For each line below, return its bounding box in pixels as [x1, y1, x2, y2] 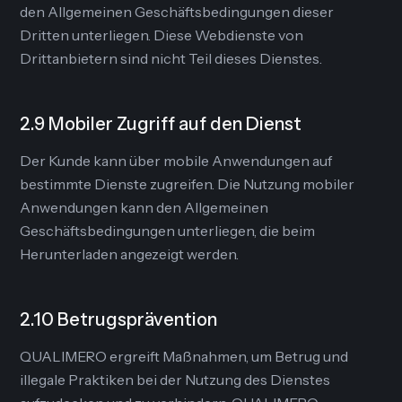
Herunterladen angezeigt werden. [20, 245, 240, 263]
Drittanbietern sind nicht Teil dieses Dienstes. [20, 49, 323, 67]
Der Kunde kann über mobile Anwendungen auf [20, 152, 333, 170]
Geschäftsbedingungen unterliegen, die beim [20, 222, 316, 240]
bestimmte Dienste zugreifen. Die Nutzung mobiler [20, 175, 355, 193]
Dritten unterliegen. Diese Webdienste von [20, 26, 304, 44]
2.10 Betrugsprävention [20, 309, 218, 330]
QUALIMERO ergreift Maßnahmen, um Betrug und [20, 347, 349, 365]
